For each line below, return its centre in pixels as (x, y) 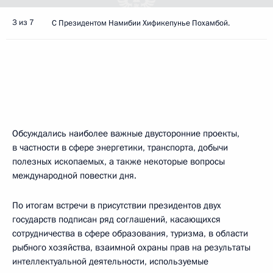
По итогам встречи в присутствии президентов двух (117, 205)
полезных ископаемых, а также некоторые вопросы (119, 161)
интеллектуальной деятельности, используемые (110, 261)
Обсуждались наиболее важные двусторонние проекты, (126, 133)
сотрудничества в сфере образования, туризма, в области (130, 233)
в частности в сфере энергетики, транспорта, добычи (120, 147)
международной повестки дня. (74, 175)
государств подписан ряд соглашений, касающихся (116, 219)
